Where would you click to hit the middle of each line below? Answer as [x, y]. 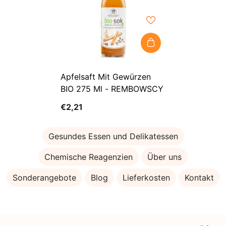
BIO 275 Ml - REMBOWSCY [112, 89]
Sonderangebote [44, 177]
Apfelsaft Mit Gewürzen [105, 76]
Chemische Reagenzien [89, 157]
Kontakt [199, 177]
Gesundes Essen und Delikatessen [113, 136]
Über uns [164, 157]
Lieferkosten [146, 177]
